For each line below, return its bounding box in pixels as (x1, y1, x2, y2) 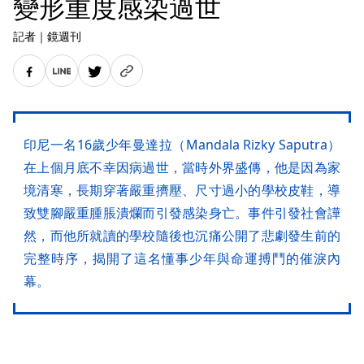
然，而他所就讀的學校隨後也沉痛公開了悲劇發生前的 (24, 227, 340, 245)
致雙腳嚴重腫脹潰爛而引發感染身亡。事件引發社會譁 (24, 204, 340, 223)
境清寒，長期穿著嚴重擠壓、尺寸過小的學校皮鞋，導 (24, 181, 340, 200)
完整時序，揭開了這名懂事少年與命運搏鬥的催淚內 (24, 249, 340, 268)
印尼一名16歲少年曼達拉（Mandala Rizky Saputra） (24, 136, 340, 154)
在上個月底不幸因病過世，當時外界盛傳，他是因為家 (24, 158, 340, 177)
